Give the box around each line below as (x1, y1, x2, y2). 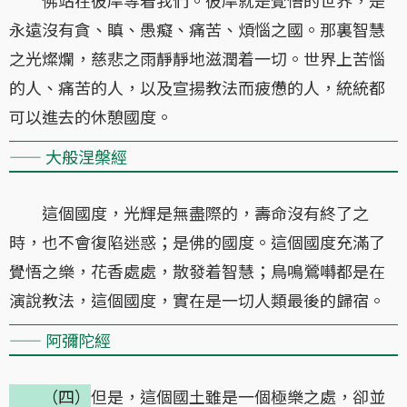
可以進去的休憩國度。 (9, 104, 173, 128)
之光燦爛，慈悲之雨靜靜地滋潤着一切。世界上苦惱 (9, 45, 385, 70)
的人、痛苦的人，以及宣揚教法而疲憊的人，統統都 (9, 74, 385, 99)
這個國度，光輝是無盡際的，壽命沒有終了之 (9, 200, 369, 224)
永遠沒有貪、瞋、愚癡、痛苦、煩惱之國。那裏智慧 (9, 16, 385, 41)
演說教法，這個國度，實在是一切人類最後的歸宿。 (9, 287, 385, 312)
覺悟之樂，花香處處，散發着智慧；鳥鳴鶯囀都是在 (9, 258, 385, 283)
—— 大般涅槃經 (9, 144, 127, 168)
